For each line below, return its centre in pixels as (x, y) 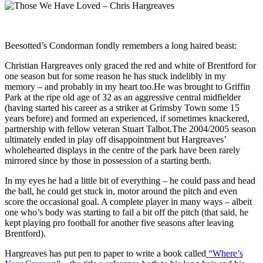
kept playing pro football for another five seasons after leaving (119, 222)
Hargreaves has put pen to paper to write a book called (105, 253)
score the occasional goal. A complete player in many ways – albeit (128, 201)
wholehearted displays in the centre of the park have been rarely (122, 150)
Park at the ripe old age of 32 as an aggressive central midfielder (123, 97)
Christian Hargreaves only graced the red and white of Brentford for (130, 65)
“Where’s (225, 253)
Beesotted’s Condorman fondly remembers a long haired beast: (121, 45)
